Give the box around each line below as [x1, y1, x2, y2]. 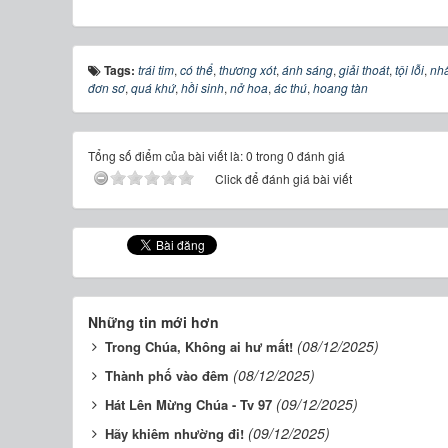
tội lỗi [395, 60, 424, 78]
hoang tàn [313, 78, 368, 96]
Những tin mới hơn [88, 311, 219, 332]
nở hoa [230, 78, 268, 96]
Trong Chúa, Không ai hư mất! [105, 336, 293, 356]
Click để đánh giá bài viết [215, 169, 352, 187]
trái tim [138, 60, 174, 78]
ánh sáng [282, 60, 333, 78]
